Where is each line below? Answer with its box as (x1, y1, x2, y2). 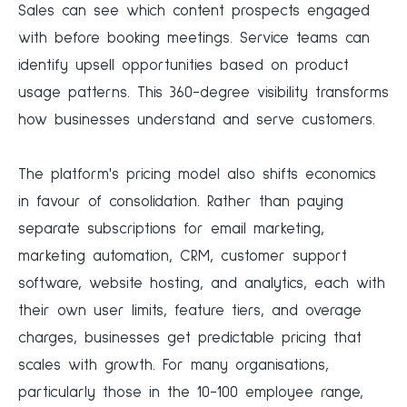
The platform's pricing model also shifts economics (18, 167, 376, 184)
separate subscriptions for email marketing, (18, 222, 324, 238)
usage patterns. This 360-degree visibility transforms (18, 85, 389, 102)
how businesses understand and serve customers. (18, 113, 375, 129)
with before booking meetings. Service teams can (18, 31, 370, 47)
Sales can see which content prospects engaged (18, 4, 370, 20)
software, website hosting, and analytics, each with (18, 276, 385, 293)
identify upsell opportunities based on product (18, 58, 349, 74)
